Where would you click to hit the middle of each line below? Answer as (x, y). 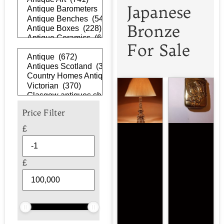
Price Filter (44, 112)
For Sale (158, 50)
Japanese (159, 12)
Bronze (153, 31)
